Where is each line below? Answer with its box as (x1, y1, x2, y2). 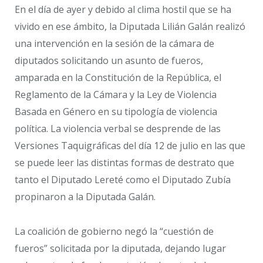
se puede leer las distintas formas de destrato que (15, 156, 234, 170)
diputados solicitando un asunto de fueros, (15, 54, 203, 68)
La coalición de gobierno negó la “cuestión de (15, 225, 214, 238)
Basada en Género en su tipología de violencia (15, 105, 217, 119)
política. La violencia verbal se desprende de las (15, 122, 221, 136)
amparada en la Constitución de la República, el (15, 71, 221, 85)
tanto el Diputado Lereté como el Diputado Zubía (15, 173, 231, 187)
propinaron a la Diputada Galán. (15, 190, 156, 204)
